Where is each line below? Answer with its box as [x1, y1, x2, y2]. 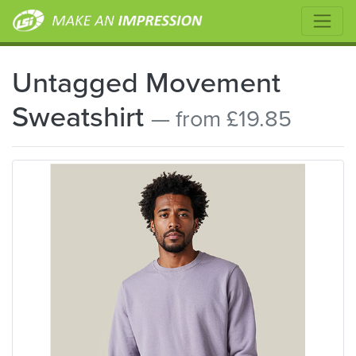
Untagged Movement [12, 61, 281, 103]
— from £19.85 [151, 102, 292, 135]
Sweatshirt [12, 95, 151, 137]
